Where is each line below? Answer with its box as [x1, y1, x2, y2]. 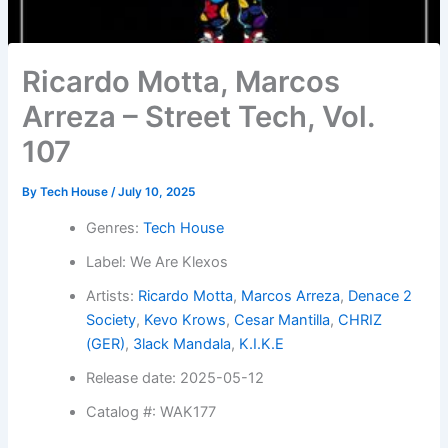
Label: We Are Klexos [86, 253, 229, 272]
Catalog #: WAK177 [86, 403, 217, 422]
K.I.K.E [239, 335, 285, 354]
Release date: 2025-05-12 [86, 369, 265, 388]
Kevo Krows [144, 311, 227, 330]
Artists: [86, 287, 139, 306]
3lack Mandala [133, 335, 232, 354]
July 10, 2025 [118, 185, 196, 200]
